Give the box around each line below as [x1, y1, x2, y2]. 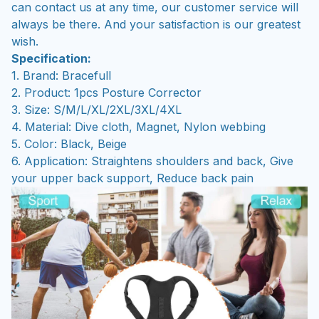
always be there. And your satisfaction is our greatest [11, 16, 300, 31]
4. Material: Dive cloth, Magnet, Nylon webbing [11, 119, 266, 134]
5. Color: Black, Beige [11, 136, 127, 151]
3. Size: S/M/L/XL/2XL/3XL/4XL [11, 102, 185, 117]
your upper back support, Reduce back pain [11, 170, 253, 185]
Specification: [11, 51, 91, 66]
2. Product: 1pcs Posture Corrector [11, 85, 202, 100]
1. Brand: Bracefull [11, 68, 111, 83]
